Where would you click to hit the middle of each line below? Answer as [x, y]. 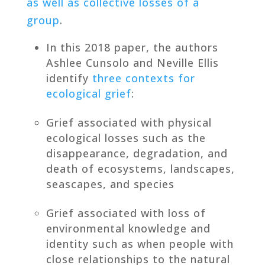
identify [69, 78]
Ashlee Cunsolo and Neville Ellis [132, 62]
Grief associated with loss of [126, 213]
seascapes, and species [110, 184]
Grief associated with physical [129, 122]
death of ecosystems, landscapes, [140, 168]
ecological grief [88, 93]
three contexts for [143, 78]
